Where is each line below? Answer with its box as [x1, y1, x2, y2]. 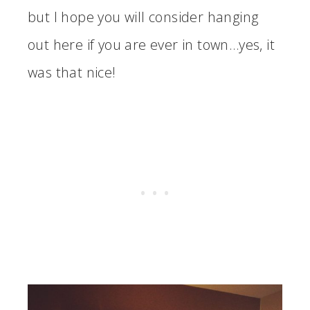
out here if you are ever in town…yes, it [28, 35, 275, 54]
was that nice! [28, 62, 116, 82]
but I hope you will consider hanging [28, 7, 259, 26]
